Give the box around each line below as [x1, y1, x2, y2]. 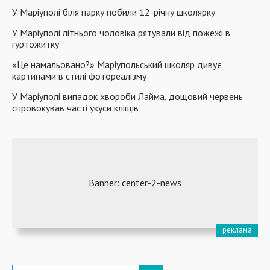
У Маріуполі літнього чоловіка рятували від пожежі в [12, 26, 230, 39]
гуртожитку [12, 37, 59, 50]
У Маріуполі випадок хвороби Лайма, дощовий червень [12, 90, 243, 102]
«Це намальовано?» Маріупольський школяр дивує [12, 58, 222, 71]
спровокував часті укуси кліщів [12, 101, 139, 114]
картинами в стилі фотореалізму [12, 69, 146, 82]
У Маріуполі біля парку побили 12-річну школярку [12, 5, 215, 18]
